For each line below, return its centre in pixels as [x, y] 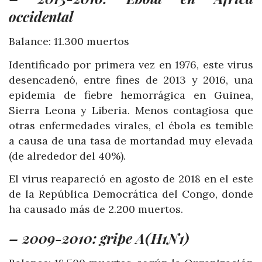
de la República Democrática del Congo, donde [131, 194]
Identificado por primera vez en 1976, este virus [131, 64]
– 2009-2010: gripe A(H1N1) [99, 238]
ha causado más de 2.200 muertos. [96, 209]
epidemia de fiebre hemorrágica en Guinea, [131, 95]
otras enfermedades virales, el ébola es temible [131, 125]
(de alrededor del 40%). [67, 156]
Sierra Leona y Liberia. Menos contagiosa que [131, 110]
